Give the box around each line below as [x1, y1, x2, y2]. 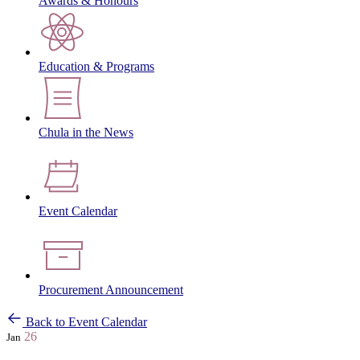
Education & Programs [39, 59, 154, 74]
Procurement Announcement [39, 283, 183, 297]
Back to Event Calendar [26, 315, 147, 329]
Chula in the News [39, 125, 133, 140]
